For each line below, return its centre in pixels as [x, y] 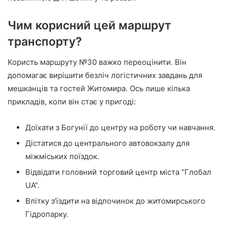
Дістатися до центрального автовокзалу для [107, 143]
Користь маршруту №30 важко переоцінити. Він [97, 62]
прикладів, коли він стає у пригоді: [72, 101]
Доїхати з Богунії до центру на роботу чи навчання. [120, 127]
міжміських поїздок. [62, 156]
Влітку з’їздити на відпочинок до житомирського [115, 201]
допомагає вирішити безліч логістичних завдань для [105, 75]
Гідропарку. [47, 214]
